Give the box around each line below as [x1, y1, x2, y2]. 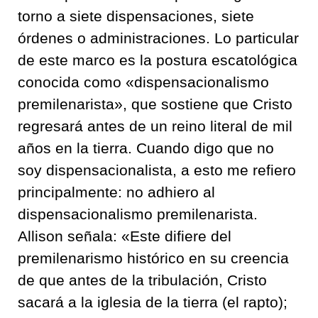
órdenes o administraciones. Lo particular [18, 30, 299, 46]
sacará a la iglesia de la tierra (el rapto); [18, 294, 287, 310]
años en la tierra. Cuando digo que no [18, 140, 274, 156]
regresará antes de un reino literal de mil [18, 118, 292, 134]
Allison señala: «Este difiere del [18, 228, 231, 244]
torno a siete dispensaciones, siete [18, 8, 254, 24]
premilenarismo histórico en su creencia [18, 250, 289, 266]
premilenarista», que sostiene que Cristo [18, 96, 292, 112]
